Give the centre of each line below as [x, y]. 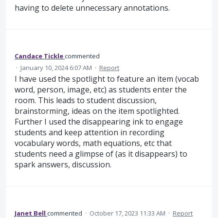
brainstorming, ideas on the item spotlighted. [97, 111]
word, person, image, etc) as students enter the [101, 90]
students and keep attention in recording [90, 133]
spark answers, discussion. [63, 165]
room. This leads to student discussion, [86, 100]
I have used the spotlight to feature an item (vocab [107, 79]
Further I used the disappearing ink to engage [99, 122]
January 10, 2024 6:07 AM [56, 68]
